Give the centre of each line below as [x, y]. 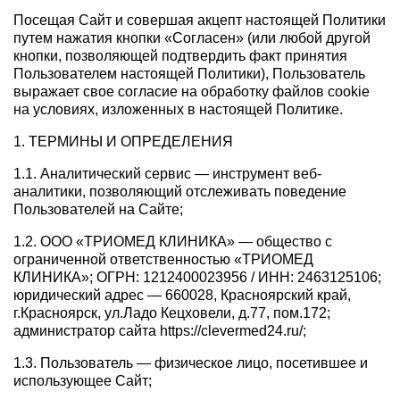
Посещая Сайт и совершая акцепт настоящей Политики [200, 21]
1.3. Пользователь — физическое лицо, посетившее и [191, 363]
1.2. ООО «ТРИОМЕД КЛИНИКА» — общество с [173, 242]
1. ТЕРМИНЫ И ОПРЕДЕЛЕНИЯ [123, 142]
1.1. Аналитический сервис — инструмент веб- [167, 174]
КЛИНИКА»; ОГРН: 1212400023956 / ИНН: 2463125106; [197, 278]
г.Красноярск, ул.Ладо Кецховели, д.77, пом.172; [172, 313]
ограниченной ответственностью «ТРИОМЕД [163, 260]
